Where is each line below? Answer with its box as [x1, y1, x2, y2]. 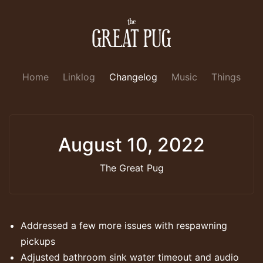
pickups [21, 235, 55, 247]
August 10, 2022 [58, 133, 205, 156]
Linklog [63, 70, 95, 83]
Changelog [109, 70, 157, 83]
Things [211, 70, 241, 83]
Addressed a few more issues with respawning [21, 219, 227, 231]
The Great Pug [99, 161, 164, 174]
